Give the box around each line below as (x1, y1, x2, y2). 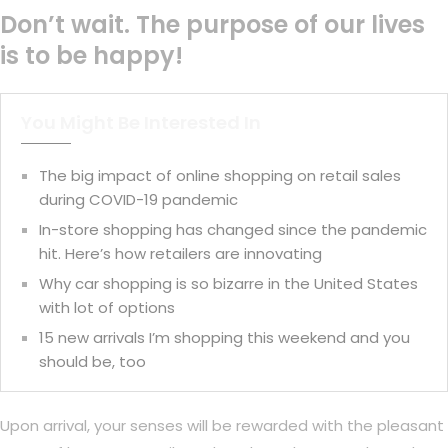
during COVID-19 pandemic (39, 189, 238, 211)
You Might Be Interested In (21, 110, 261, 136)
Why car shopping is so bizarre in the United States (39, 273, 418, 295)
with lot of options (39, 297, 175, 319)
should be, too (39, 351, 146, 373)
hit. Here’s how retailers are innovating (39, 243, 322, 265)
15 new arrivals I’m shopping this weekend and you (39, 327, 410, 349)
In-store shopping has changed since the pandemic (39, 219, 427, 241)
